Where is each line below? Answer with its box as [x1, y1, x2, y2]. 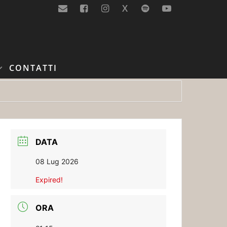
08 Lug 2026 [35, 157, 79, 166]
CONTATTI [9, 62, 57, 73]
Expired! [35, 175, 63, 184]
